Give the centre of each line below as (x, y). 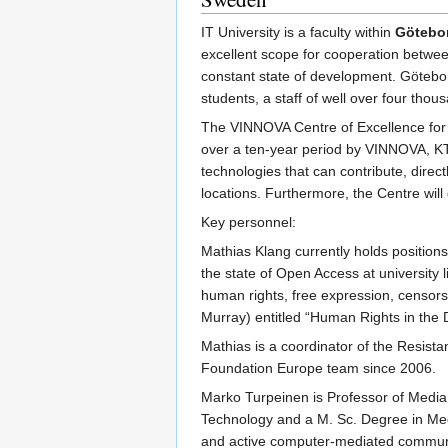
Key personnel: (248, 221)
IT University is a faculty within (298, 31)
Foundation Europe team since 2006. (318, 367)
